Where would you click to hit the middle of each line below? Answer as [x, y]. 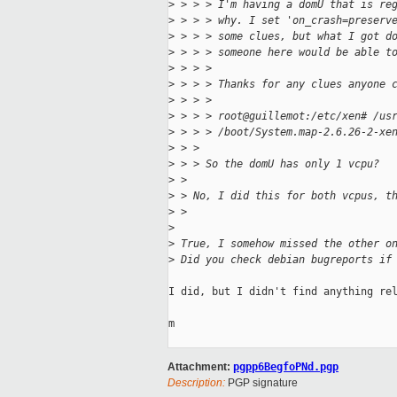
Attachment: [200, 367]
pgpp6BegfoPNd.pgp [286, 367]
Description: [196, 383]
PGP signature [261, 383]
